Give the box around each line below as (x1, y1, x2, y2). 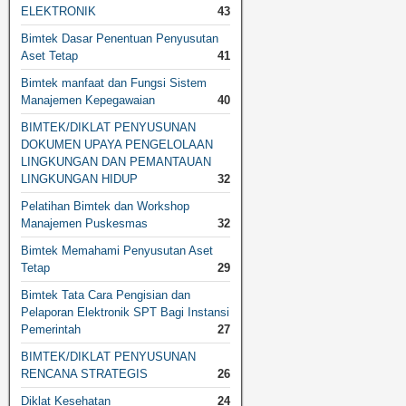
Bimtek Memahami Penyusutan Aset (21, 244, 213, 258)
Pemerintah (21, 323, 81, 337)
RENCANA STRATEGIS (21, 367, 148, 382)
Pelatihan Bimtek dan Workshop (21, 199, 189, 214)
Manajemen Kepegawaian (21, 93, 155, 108)
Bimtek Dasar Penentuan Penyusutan (21, 32, 218, 46)
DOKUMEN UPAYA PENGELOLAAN (21, 138, 213, 152)
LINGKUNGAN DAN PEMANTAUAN (21, 155, 211, 169)
